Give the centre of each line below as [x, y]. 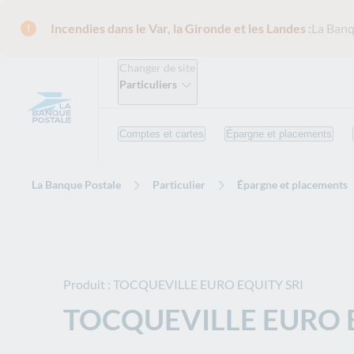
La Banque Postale [76, 185]
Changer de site [157, 68]
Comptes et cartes [162, 134]
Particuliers [148, 84]
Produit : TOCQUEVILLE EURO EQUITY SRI [183, 284]
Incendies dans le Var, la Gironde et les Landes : [181, 28]
